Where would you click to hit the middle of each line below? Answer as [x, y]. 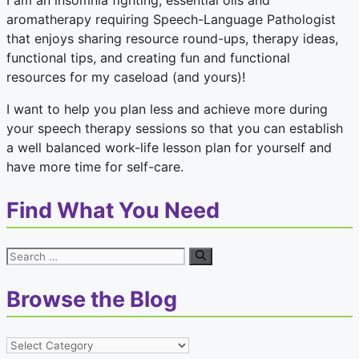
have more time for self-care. [95, 167]
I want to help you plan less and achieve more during [167, 109]
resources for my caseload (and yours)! [126, 77]
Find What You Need [113, 210]
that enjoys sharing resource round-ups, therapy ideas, [172, 39]
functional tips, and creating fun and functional [148, 58]
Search [26, 255]
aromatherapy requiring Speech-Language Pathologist [171, 20]
